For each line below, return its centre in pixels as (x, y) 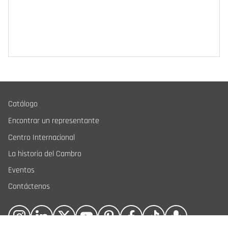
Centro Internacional (41, 138)
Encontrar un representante (54, 121)
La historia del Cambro (45, 154)
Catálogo (23, 104)
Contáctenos (29, 187)
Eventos (21, 170)
